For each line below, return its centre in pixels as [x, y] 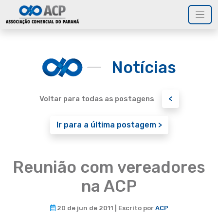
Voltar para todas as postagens [97, 99]
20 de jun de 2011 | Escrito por [105, 208]
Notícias [144, 67]
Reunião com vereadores [109, 167]
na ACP [109, 186]
